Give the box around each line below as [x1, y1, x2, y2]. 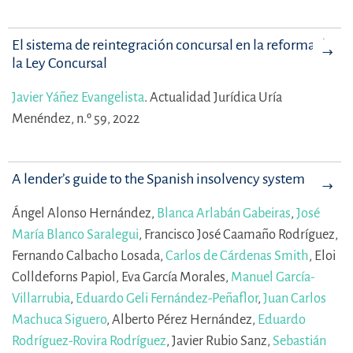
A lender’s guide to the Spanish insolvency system [12, 170, 305, 187]
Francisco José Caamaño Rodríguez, [144, 226, 338, 242]
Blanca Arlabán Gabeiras [157, 205, 291, 221]
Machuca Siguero [12, 311, 106, 327]
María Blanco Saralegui [12, 226, 139, 242]
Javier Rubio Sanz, [172, 333, 273, 348]
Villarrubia [12, 290, 70, 306]
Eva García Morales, [121, 269, 231, 284]
